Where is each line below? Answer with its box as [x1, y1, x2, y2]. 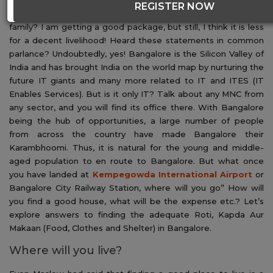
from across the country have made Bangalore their [9, 129, 264, 139]
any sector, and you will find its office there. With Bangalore [9, 102, 264, 112]
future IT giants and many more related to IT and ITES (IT [9, 75, 264, 85]
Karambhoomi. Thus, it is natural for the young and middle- [9, 142, 264, 152]
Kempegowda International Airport [92, 169, 252, 179]
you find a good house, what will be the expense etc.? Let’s [9, 196, 264, 206]
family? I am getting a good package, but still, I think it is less [9, 21, 264, 32]
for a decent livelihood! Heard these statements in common [9, 35, 264, 45]
